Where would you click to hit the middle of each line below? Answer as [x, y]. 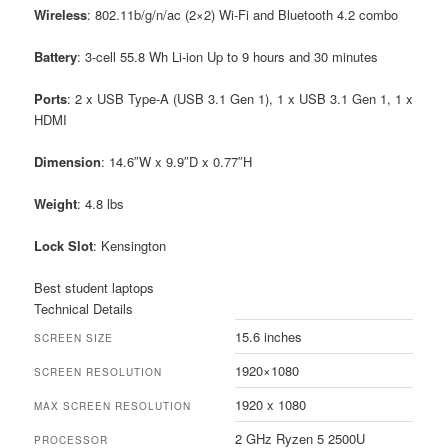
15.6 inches [269, 337]
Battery [56, 56]
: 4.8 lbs [101, 204]
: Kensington [130, 246]
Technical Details [84, 309]
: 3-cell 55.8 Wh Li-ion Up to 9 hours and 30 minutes [228, 56]
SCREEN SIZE [74, 338]
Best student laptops [94, 288]
